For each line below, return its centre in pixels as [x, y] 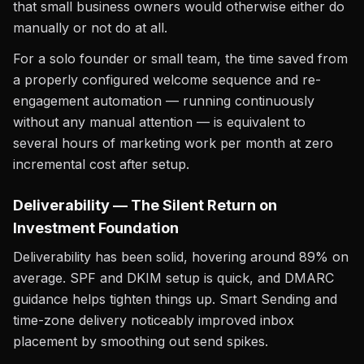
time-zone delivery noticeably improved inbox [154, 320]
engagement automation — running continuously [164, 101]
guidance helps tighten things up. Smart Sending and [175, 299]
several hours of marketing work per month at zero [173, 143]
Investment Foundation [96, 228]
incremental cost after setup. [101, 164]
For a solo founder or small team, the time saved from [180, 58]
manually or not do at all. [90, 28]
